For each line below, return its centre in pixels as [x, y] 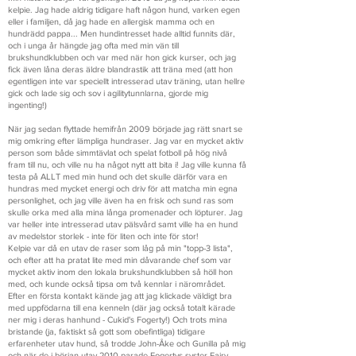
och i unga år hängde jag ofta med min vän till [93, 45]
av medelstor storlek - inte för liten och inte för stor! [103, 236]
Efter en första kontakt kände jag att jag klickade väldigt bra [120, 296]
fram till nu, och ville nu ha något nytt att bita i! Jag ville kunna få [127, 164]
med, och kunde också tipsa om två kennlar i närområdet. [117, 284]
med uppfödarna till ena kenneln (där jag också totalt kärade [122, 308]
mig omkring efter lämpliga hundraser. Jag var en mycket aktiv [126, 141]
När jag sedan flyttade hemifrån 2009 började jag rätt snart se [125, 129]
